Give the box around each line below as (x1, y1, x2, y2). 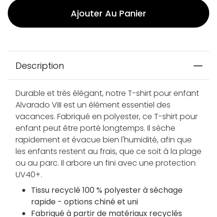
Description (15, 60, 64, 72)
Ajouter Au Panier (71, 7, 146, 19)
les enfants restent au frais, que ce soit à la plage (15, 146, 201, 157)
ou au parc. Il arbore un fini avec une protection (15, 157, 196, 169)
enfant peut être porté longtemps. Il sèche (15, 123, 175, 134)
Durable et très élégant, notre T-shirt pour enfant (15, 88, 199, 99)
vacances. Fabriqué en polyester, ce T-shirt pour (15, 111, 198, 123)
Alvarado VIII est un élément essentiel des (15, 99, 170, 111)
